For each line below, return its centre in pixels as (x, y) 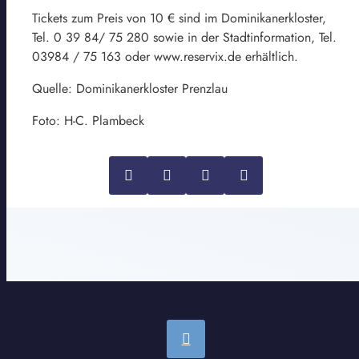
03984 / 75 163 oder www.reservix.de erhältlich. (165, 56)
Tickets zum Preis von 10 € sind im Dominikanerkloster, (179, 18)
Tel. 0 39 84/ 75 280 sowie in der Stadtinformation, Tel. (184, 37)
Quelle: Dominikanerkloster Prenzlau (130, 88)
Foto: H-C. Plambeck (88, 120)
